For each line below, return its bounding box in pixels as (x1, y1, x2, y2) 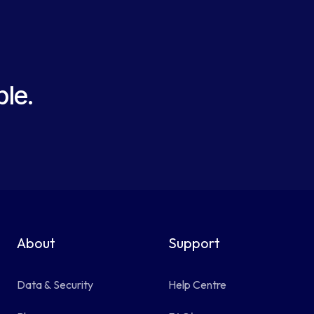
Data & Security (17, 278, 94, 292)
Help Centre (168, 278, 226, 292)
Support (168, 234, 220, 252)
